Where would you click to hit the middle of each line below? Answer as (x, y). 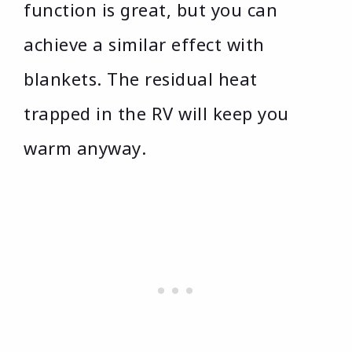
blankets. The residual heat (141, 79)
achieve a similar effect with (144, 44)
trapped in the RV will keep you (156, 114)
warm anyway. (85, 148)
